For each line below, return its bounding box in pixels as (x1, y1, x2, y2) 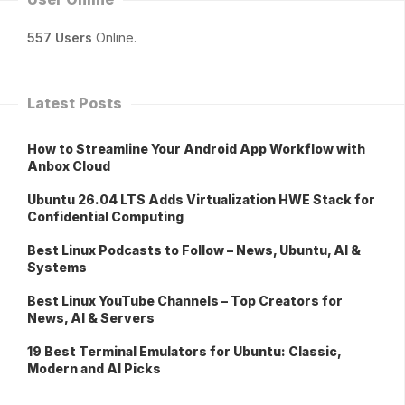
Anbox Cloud (27, 158, 110, 174)
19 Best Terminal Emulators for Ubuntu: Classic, (27, 344, 341, 360)
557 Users (27, 30, 92, 46)
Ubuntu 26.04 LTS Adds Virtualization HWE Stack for (27, 192, 375, 208)
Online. (92, 30, 137, 46)
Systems (27, 259, 87, 276)
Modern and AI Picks (27, 361, 161, 377)
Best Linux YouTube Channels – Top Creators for (27, 293, 343, 309)
